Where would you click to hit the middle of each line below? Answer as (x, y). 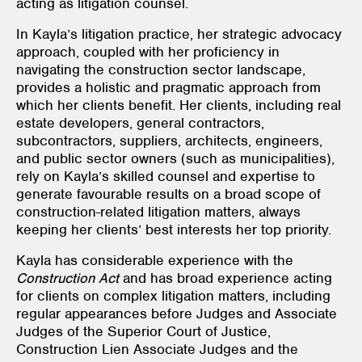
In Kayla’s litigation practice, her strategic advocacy (179, 34)
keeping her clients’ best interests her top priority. (174, 229)
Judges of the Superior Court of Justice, (143, 331)
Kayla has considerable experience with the (155, 260)
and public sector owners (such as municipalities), (175, 158)
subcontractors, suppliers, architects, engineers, (169, 140)
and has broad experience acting (225, 278)
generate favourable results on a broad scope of (168, 194)
